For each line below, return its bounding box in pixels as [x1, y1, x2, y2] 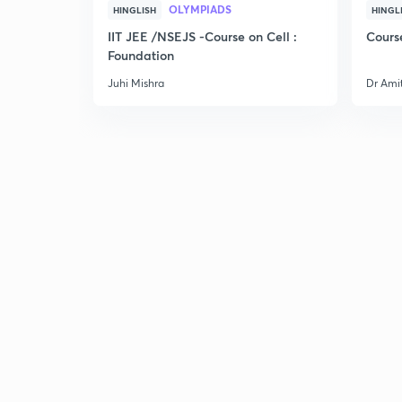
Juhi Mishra [108, 76, 164, 90]
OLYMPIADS [169, 2, 232, 16]
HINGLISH [113, 4, 156, 16]
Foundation [108, 47, 174, 64]
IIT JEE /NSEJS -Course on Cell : [108, 28, 297, 45]
